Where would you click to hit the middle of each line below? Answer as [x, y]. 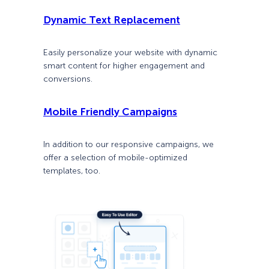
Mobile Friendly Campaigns [110, 111]
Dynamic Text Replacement [112, 20]
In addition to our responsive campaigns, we [128, 145]
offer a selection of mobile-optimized [115, 158]
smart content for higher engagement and [124, 65]
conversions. [68, 79]
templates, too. [72, 171]
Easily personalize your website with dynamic [130, 52]
